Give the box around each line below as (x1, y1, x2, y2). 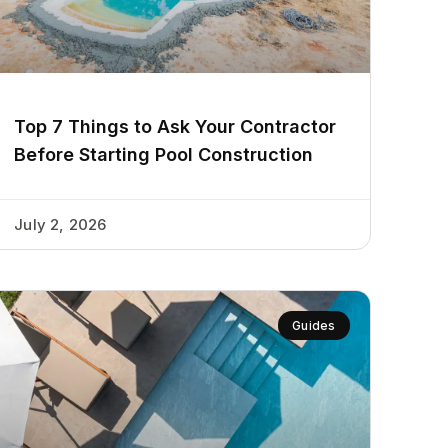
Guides (292, 317, 336, 333)
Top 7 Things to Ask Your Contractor (14, 115, 337, 137)
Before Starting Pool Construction (14, 143, 314, 165)
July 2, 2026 (14, 214, 107, 234)
